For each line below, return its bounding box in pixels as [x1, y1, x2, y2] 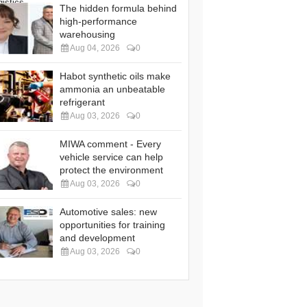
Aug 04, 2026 [70, 43, 120, 53]
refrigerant [60, 97, 105, 108]
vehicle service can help [60, 151, 163, 162]
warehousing [60, 29, 115, 40]
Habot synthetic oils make [60, 71, 171, 82]
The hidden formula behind [60, 3, 177, 14]
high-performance [60, 16, 137, 27]
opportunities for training [60, 219, 165, 230]
